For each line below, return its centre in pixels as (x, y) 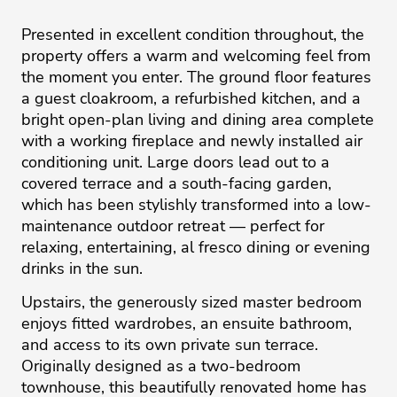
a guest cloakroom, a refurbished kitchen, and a (191, 98)
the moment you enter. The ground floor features (196, 77)
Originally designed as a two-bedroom (161, 366)
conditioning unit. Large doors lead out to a (175, 162)
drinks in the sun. (82, 268)
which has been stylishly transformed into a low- (196, 204)
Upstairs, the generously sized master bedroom (191, 303)
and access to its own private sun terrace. (170, 345)
